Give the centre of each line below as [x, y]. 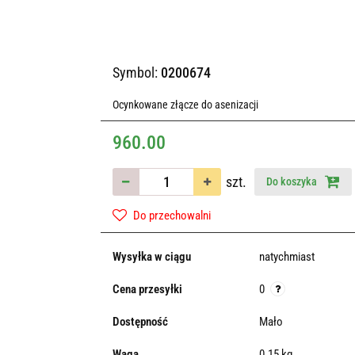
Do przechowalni [172, 216]
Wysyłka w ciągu [151, 257]
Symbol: [136, 73]
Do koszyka [292, 181]
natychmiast [286, 257]
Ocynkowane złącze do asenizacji [185, 105]
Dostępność [140, 322]
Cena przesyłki [147, 289]
